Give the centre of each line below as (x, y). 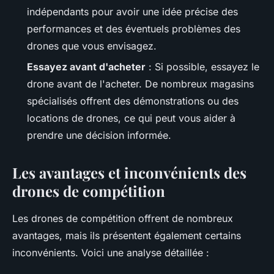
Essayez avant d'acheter (86, 66)
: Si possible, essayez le (202, 66)
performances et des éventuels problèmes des (134, 28)
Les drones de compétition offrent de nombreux (123, 218)
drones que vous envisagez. (92, 46)
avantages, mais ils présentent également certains (127, 235)
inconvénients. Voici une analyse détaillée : (111, 252)
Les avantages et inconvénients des (129, 172)
